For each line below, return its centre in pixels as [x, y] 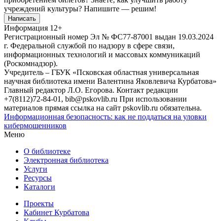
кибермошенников [35, 125]
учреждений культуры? [44, 8]
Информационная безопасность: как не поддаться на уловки [105, 116]
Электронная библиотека [66, 160]
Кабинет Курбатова [56, 212]
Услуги [36, 169]
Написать [22, 18]
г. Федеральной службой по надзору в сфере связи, [89, 45]
